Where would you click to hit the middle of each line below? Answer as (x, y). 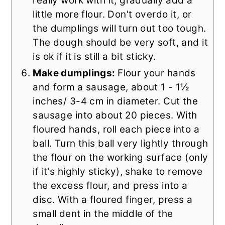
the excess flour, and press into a (110, 185)
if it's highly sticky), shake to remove (118, 171)
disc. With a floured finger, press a (113, 199)
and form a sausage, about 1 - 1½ (111, 87)
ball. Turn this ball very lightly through (121, 143)
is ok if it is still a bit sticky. (94, 56)
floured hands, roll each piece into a (116, 129)
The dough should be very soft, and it (120, 42)
